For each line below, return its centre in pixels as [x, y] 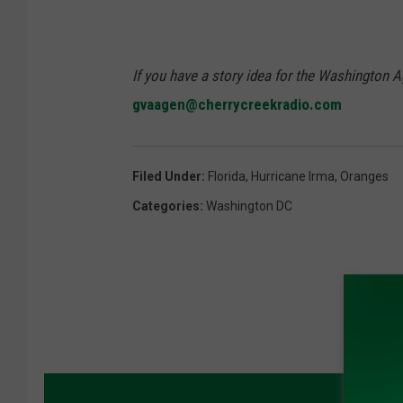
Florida [227, 177]
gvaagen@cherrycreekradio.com [237, 105]
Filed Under [167, 177]
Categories [166, 206]
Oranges [364, 177]
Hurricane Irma [293, 177]
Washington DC [249, 206]
